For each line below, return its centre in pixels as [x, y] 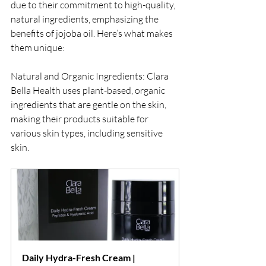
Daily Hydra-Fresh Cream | [80, 257]
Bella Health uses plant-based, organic [89, 90]
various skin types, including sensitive [88, 133]
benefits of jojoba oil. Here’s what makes [93, 33]
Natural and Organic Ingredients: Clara [91, 76]
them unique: [38, 47]
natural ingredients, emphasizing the [85, 19]
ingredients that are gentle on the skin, [89, 104]
